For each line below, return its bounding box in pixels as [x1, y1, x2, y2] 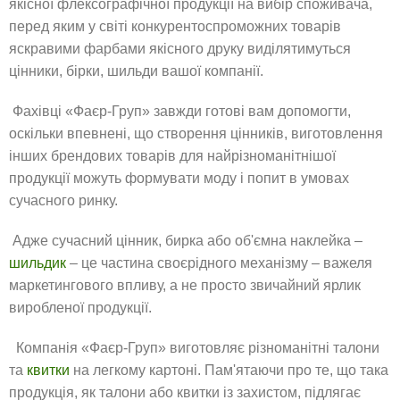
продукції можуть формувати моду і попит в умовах [9, 171, 349, 186]
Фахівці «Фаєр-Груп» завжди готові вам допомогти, [9, 104, 351, 119]
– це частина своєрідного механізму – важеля [66, 255, 372, 271]
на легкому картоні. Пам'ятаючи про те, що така [70, 362, 388, 378]
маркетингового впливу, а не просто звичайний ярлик [9, 278, 361, 293]
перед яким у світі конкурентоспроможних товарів [9, 19, 341, 34]
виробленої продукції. [9, 300, 152, 315]
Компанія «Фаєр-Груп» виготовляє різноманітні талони [9, 340, 379, 355]
